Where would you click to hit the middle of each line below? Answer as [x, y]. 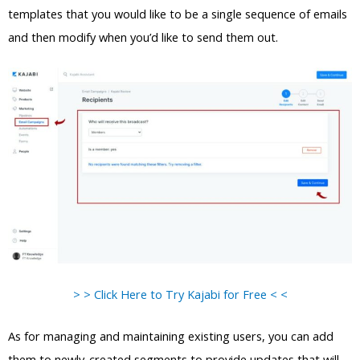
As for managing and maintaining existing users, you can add [171, 336]
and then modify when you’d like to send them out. [143, 37]
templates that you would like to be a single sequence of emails [178, 14]
